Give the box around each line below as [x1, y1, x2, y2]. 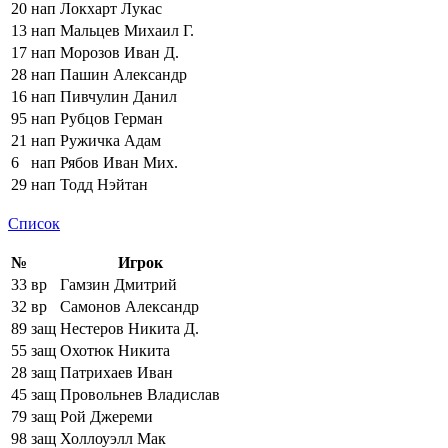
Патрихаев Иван [60, 363, 173, 381]
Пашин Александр [60, 65, 187, 83]
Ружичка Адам [60, 131, 161, 149]
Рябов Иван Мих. [60, 153, 178, 171]
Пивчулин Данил [60, 87, 177, 105]
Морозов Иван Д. [60, 43, 179, 61]
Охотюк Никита [60, 341, 170, 359]
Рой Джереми [60, 407, 153, 425]
